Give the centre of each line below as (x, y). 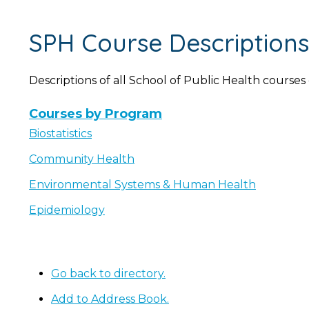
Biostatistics (60, 133)
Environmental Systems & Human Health (142, 185)
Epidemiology (67, 210)
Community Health (82, 159)
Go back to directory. (108, 273)
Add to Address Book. (110, 299)
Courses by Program (96, 114)
